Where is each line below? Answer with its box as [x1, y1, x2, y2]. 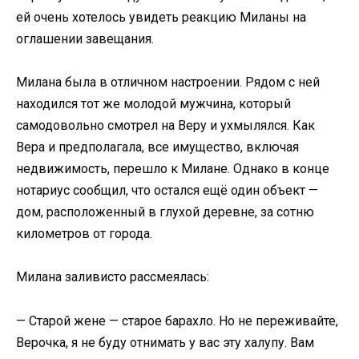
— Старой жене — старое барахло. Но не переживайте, [16, 313, 338, 329]
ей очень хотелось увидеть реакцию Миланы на [16, 10, 306, 26]
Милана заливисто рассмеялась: [16, 269, 209, 285]
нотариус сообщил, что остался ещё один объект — [16, 183, 318, 199]
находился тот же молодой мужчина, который [16, 96, 291, 112]
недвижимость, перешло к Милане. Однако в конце [16, 161, 329, 177]
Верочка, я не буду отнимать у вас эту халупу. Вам [16, 334, 314, 350]
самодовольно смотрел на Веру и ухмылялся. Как [16, 118, 315, 134]
